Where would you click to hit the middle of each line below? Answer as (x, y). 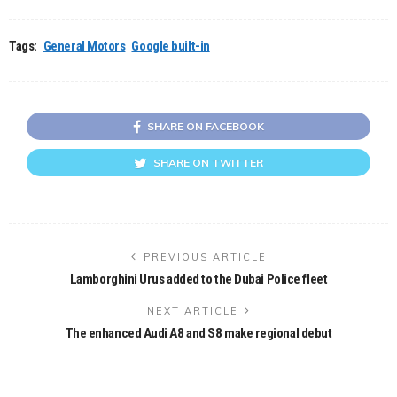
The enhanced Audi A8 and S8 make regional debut (198, 333)
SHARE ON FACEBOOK (206, 126)
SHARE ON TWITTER (208, 162)
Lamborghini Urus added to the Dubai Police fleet (198, 279)
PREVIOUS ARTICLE (205, 257)
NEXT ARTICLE (192, 311)
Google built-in (171, 46)
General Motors (84, 46)
